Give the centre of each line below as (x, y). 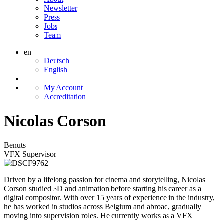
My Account (63, 88)
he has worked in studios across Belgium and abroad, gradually (103, 207)
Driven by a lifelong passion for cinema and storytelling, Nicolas (105, 180)
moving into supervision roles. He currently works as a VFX (98, 216)
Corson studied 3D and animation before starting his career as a (103, 189)
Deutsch (56, 61)
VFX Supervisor (30, 154)
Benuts (15, 145)
